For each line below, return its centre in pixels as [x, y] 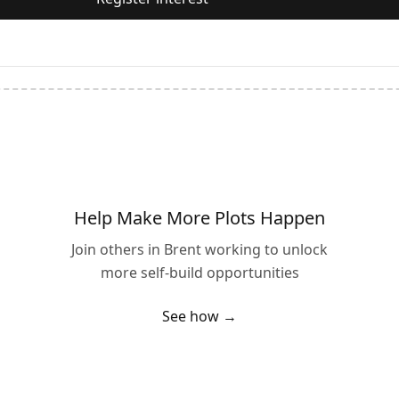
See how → [199, 316]
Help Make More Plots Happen [199, 218]
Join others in [118, 249]
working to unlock [265, 249]
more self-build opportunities [199, 273]
